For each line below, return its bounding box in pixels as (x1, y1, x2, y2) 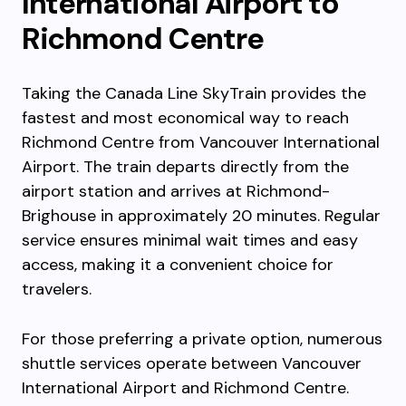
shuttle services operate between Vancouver (22, 353, 362, 374)
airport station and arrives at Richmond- (22, 180, 330, 202)
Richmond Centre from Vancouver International (22, 131, 380, 153)
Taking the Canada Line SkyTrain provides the (22, 82, 366, 104)
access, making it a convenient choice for (22, 254, 333, 275)
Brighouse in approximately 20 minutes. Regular (22, 205, 381, 227)
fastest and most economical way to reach (22, 107, 349, 129)
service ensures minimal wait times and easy (22, 229, 358, 251)
